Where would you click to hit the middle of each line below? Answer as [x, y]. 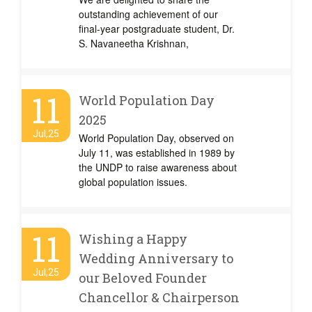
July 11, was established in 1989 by [157, 153]
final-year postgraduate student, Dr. [157, 29]
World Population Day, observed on [156, 138]
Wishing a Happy [133, 239]
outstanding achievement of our [148, 14]
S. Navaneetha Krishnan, [134, 43]
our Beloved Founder [143, 278]
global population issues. [133, 182]
